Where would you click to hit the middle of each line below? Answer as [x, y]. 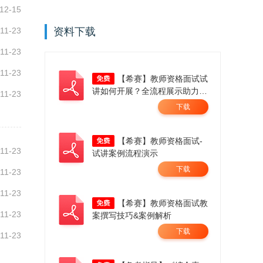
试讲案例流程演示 [125, 154]
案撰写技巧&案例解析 [132, 216]
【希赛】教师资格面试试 [163, 79]
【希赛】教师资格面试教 [163, 203]
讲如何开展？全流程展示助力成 [150, 91]
